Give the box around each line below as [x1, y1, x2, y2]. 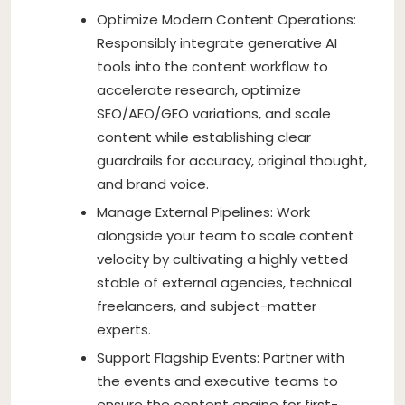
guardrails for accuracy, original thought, [97, 150, 367, 170]
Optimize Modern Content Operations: [97, 9, 356, 29]
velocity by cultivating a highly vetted [97, 249, 348, 268]
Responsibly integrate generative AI [97, 33, 337, 52]
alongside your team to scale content [97, 225, 354, 245]
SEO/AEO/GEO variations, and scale [97, 103, 331, 123]
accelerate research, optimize [97, 80, 301, 99]
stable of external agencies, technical [97, 272, 352, 292]
